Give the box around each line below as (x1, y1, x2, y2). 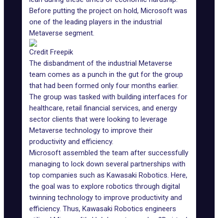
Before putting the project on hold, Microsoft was (29, 6, 187, 15)
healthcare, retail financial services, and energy (29, 104, 177, 112)
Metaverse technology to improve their (29, 126, 153, 135)
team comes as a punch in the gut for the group (29, 70, 183, 79)
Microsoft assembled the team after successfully (29, 148, 188, 157)
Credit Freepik (29, 48, 73, 56)
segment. (63, 29, 94, 37)
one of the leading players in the (29, 18, 133, 26)
